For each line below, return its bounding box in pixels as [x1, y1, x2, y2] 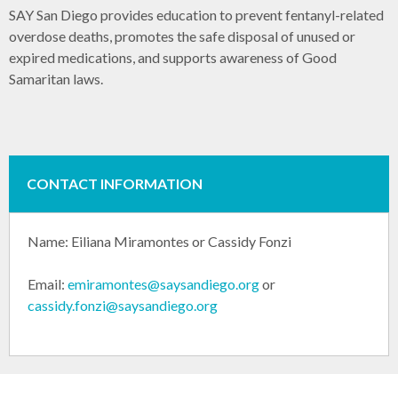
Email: [28, 275, 68, 292]
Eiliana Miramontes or [71, 232, 208, 250]
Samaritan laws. [9, 69, 103, 87]
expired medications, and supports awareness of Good [9, 48, 337, 66]
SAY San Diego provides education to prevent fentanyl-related [9, 5, 384, 23]
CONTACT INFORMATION [27, 174, 203, 192]
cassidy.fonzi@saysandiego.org [28, 296, 218, 314]
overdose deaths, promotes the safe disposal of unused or [9, 27, 355, 44]
